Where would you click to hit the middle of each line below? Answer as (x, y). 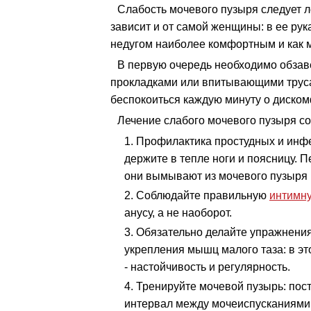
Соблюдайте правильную (203, 195)
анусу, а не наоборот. (178, 213)
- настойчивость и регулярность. (207, 267)
